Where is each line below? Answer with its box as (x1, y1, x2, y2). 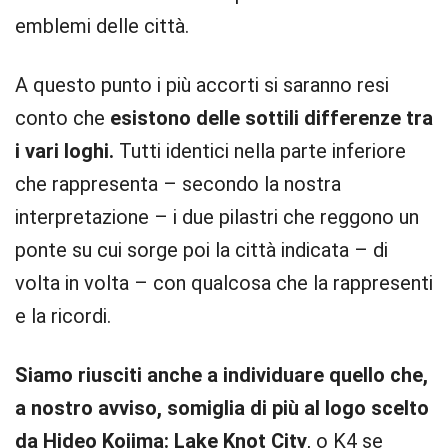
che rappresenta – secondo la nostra (15, 172, 341, 196)
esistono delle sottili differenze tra (110, 106, 433, 130)
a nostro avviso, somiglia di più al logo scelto (15, 396, 429, 420)
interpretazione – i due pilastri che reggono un (15, 205, 419, 229)
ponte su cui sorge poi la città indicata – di (15, 238, 388, 262)
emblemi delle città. (15, 14, 189, 38)
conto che (15, 106, 110, 130)
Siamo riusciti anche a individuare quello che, (15, 363, 428, 387)
